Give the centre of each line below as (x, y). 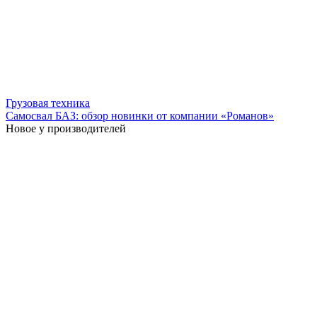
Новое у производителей (66, 128)
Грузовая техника (48, 103)
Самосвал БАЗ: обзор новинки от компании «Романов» (140, 115)
